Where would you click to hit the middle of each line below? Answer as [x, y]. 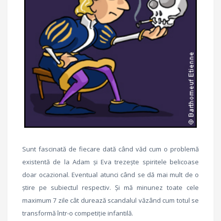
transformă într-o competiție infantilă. [78, 213]
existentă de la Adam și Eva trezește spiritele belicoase [110, 162]
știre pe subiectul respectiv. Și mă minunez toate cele [110, 187]
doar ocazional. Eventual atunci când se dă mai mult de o [110, 174]
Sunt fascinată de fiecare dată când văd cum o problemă [110, 149]
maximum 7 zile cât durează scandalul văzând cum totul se [110, 200]
